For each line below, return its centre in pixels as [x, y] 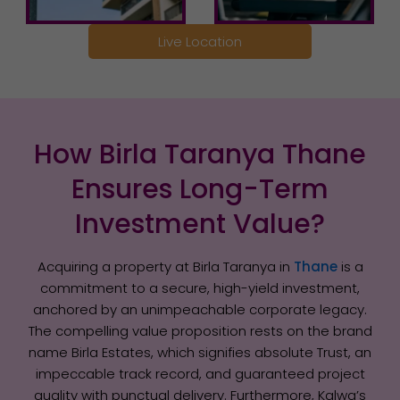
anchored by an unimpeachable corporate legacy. [200, 309]
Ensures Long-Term [200, 189]
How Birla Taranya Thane [200, 154]
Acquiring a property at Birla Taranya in [165, 266]
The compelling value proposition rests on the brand [200, 330]
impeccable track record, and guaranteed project [200, 373]
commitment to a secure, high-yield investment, [200, 287]
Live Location [200, 42]
